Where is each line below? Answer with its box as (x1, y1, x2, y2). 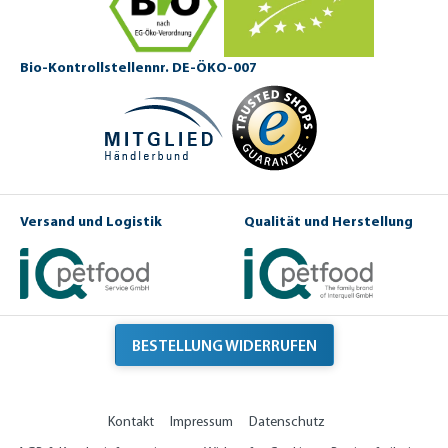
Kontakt (107, 413, 154, 431)
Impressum (169, 413, 233, 431)
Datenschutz (248, 413, 325, 431)
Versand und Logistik (20, 212, 162, 231)
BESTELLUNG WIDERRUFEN (131, 335, 317, 356)
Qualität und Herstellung (244, 212, 413, 231)
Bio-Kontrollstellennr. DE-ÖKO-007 (20, 58, 257, 77)
